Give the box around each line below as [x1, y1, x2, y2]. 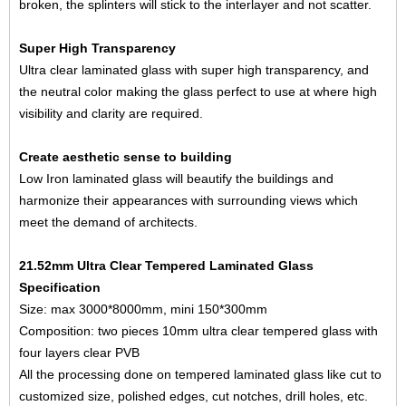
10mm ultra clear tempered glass [162, 324, 352, 338]
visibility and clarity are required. [19, 106, 203, 121]
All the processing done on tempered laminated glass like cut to [19, 367, 382, 382]
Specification [19, 280, 101, 295]
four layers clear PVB [19, 345, 140, 360]
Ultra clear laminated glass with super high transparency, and [19, 63, 369, 77]
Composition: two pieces [19, 324, 162, 338]
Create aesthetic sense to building [19, 150, 232, 164]
